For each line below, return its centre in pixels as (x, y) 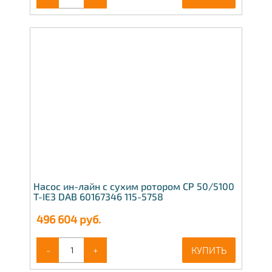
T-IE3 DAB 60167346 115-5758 (98, 196)
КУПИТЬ (209, 250)
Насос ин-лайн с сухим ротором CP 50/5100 (134, 186)
